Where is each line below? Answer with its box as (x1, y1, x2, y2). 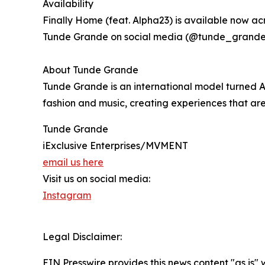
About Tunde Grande (43, 64, 138, 76)
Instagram (43, 189, 91, 202)
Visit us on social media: (43, 173, 150, 185)
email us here (43, 156, 104, 169)
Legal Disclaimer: (43, 231, 122, 243)
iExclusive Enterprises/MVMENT (43, 140, 188, 152)
